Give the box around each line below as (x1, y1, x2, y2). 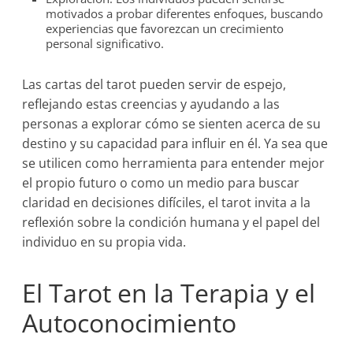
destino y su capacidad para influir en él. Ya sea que (22, 135, 329, 152)
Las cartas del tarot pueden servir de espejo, (22, 76, 287, 93)
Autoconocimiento (22, 306, 237, 340)
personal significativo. (46, 35, 165, 51)
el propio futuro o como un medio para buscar (22, 174, 300, 191)
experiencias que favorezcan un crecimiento (46, 20, 284, 36)
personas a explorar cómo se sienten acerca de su (22, 115, 321, 132)
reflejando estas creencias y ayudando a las (22, 95, 281, 113)
